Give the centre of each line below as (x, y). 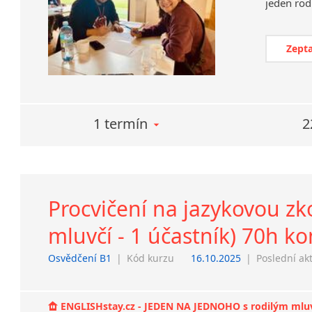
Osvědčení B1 (80, 258)
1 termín (121, 123)
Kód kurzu (151, 258)
